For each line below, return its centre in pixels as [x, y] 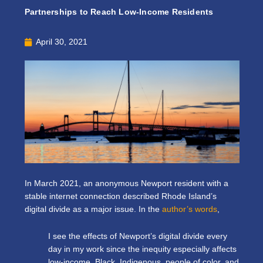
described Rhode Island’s [168, 197]
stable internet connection [73, 197]
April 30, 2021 [62, 42]
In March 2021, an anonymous [83, 184]
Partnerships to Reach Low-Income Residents [119, 12]
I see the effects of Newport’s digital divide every [138, 236]
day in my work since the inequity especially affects [142, 249]
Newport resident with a [185, 184]
